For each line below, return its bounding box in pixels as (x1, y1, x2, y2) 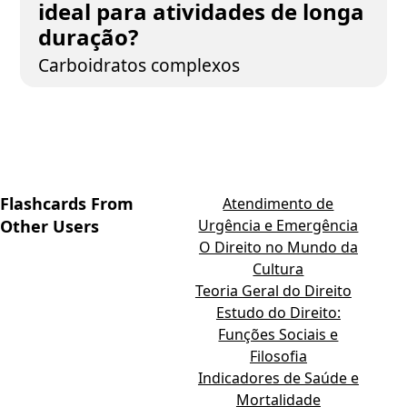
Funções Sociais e (218, 324, 339, 344)
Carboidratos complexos (38, 53, 241, 77)
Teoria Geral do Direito (194, 281, 352, 301)
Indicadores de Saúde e (197, 368, 359, 388)
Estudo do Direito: (215, 303, 341, 323)
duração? (38, 22, 139, 52)
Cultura (253, 259, 304, 279)
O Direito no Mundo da (198, 237, 358, 257)
